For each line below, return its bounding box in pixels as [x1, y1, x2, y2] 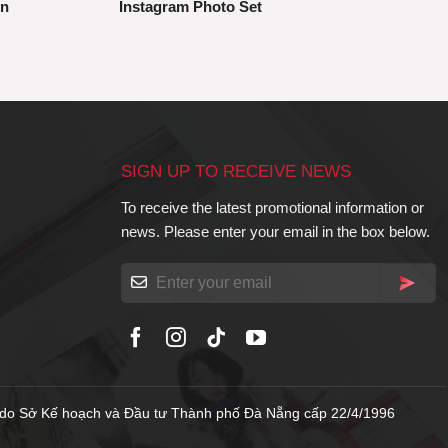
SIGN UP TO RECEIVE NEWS [121, 161, 351, 181]
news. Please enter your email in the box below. [121, 222, 430, 240]
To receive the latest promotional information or [121, 198, 424, 216]
